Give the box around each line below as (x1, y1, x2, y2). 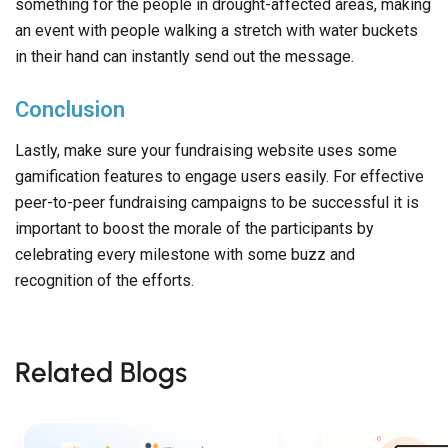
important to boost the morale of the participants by (15, 218, 374, 238)
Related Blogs (15, 354, 187, 389)
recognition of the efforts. (15, 270, 194, 290)
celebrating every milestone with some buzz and (15, 244, 355, 264)
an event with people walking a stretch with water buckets (15, 20, 418, 40)
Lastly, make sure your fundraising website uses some (15, 140, 397, 160)
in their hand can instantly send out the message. (15, 46, 354, 66)
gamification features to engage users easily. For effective (15, 166, 424, 186)
